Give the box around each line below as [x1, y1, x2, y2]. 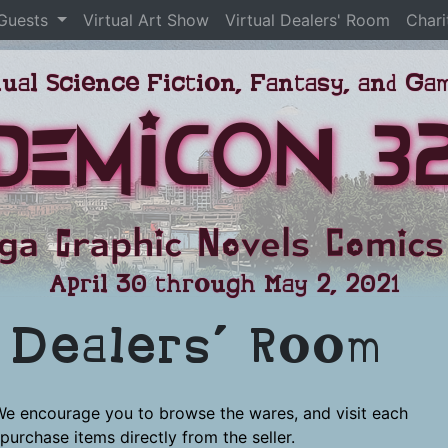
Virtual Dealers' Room [224, 10, 390, 30]
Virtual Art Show [82, 10, 209, 30]
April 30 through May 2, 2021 [48, 273, 400, 297]
